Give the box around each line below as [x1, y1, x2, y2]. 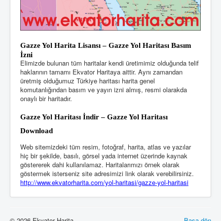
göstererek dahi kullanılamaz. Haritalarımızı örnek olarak [20, 160, 180, 170]
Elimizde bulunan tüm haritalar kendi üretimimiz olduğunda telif [20, 58, 199, 68]
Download [20, 127, 53, 135]
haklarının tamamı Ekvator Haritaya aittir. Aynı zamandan [20, 67, 183, 77]
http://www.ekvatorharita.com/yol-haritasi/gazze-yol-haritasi [20, 178, 188, 187]
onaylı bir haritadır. [20, 94, 72, 104]
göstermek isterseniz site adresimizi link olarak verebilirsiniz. [20, 169, 194, 179]
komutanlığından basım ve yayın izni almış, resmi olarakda [20, 85, 187, 95]
